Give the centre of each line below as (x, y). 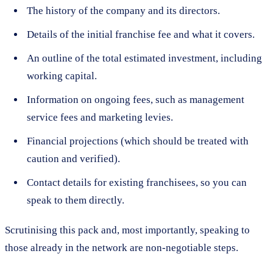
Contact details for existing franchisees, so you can (137, 182)
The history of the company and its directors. (123, 10)
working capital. (62, 76)
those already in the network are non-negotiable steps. (122, 247)
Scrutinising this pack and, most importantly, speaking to (127, 230)
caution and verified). (73, 158)
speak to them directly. (76, 200)
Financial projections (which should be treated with (138, 141)
